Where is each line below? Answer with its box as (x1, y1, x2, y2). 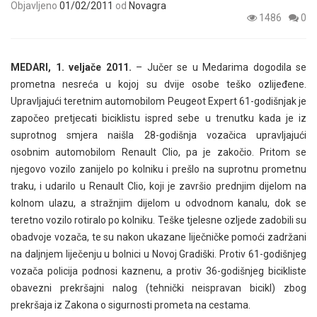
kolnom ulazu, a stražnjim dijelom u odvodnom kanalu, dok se (11, 197, 306, 209)
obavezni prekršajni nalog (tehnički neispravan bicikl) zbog (11, 282, 306, 294)
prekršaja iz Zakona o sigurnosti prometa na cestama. (11, 299, 250, 311)
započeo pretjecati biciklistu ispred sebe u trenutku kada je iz (11, 113, 306, 124)
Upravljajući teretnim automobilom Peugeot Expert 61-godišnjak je (11, 96, 306, 107)
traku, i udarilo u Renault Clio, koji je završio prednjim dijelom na (11, 180, 306, 192)
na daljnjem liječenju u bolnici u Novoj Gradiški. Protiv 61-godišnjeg (11, 248, 306, 260)
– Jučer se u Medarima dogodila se (131, 62, 306, 73)
